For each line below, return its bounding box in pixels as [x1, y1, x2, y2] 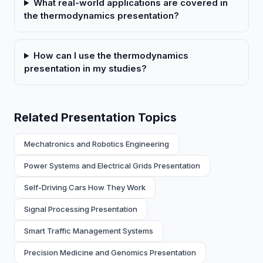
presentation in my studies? [24, 63, 147, 74]
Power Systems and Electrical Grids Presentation [24, 161, 200, 170]
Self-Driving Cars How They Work [24, 183, 146, 192]
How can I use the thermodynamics [33, 50, 188, 61]
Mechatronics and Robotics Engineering [24, 139, 169, 149]
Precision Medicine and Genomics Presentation [24, 248, 196, 257]
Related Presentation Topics [14, 110, 177, 124]
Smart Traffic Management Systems [24, 226, 153, 235]
